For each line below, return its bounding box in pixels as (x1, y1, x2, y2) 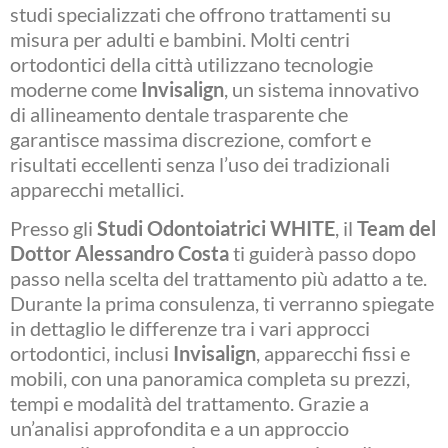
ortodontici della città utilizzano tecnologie (10, 51, 373, 76)
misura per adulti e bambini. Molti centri (10, 26, 350, 51)
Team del (357, 215, 436, 240)
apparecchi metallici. (10, 176, 184, 201)
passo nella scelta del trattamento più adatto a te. (10, 265, 427, 290)
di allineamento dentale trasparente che (10, 101, 348, 126)
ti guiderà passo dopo (229, 240, 416, 265)
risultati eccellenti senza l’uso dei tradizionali (10, 151, 390, 176)
